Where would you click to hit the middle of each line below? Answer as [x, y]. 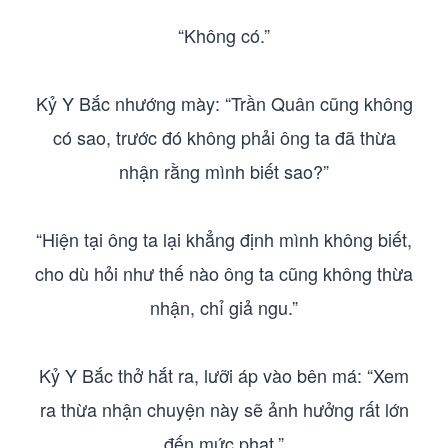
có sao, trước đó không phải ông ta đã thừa [224, 137]
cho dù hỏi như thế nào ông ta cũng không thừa [224, 273]
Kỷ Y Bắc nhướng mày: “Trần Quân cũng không [224, 103]
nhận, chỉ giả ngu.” [224, 307]
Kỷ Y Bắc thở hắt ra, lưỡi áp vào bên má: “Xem [224, 375]
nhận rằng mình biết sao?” [224, 171]
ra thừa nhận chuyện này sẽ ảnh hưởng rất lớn [224, 409]
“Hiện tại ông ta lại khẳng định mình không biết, [224, 239]
